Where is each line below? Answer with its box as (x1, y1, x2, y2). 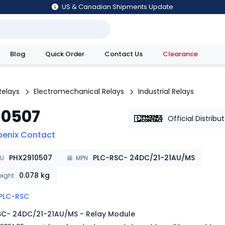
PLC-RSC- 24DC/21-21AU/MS (92, 153, 195, 163)
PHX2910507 (9, 153, 52, 163)
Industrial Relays (138, 86, 194, 96)
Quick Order (45, 49, 84, 59)
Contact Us (104, 49, 143, 59)
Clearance (163, 49, 198, 59)
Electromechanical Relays (34, 86, 124, 96)
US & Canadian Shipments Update (61, 2, 173, 12)
